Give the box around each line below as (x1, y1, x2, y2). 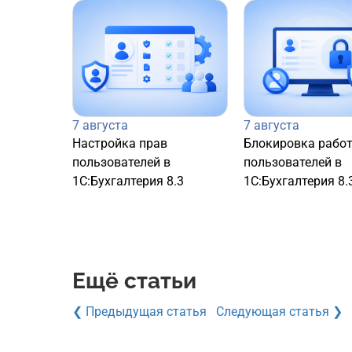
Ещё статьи (72, 268, 196, 295)
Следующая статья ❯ (216, 304, 343, 320)
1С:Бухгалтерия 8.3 (72, 174, 184, 189)
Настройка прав (72, 136, 167, 152)
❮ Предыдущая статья (72, 304, 207, 320)
